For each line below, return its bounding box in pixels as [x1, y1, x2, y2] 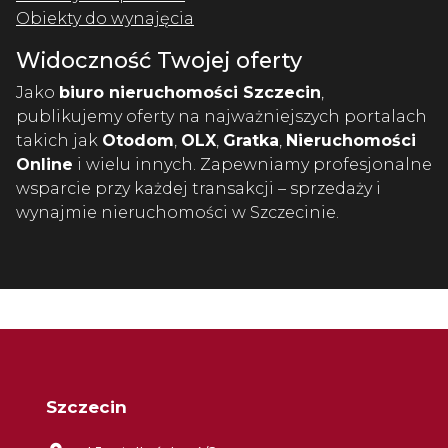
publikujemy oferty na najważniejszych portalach [16, 106, 427, 126]
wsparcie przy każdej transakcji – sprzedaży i [16, 178, 381, 198]
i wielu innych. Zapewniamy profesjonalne [73, 154, 432, 174]
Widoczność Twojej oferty [16, 46, 302, 73]
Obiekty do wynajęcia [16, 8, 194, 28]
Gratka [223, 130, 279, 150]
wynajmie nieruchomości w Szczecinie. [16, 202, 339, 222]
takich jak [16, 130, 102, 150]
